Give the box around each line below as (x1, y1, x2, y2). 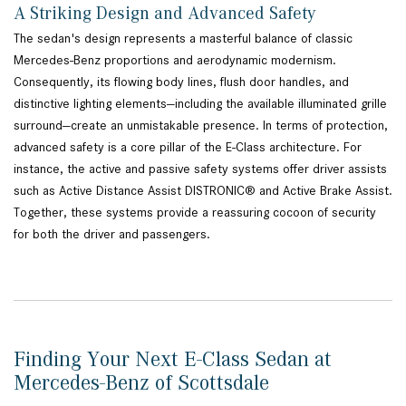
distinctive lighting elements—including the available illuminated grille (14, 96, 387, 111)
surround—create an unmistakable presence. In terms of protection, (14, 118, 388, 133)
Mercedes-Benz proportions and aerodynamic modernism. (14, 53, 336, 68)
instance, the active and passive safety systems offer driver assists (14, 161, 387, 177)
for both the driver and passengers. (14, 227, 214, 242)
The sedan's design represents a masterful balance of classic (14, 31, 353, 46)
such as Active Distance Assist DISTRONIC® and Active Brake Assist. (14, 183, 392, 198)
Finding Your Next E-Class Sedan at (14, 347, 332, 371)
